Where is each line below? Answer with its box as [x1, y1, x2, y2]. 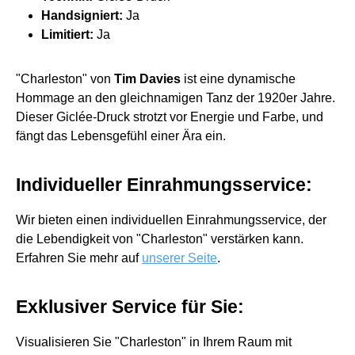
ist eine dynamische [181, 71, 296, 86]
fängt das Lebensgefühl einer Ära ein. [16, 128, 226, 143]
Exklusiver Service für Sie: [16, 296, 244, 317]
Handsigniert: [41, 8, 123, 22]
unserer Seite [142, 250, 217, 265]
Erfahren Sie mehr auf [16, 250, 142, 265]
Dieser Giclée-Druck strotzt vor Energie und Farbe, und [16, 109, 323, 124]
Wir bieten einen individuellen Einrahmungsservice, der [16, 212, 326, 227]
